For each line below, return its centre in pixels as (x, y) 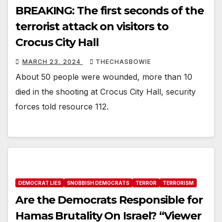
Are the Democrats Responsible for (109, 200)
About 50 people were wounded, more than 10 (104, 77)
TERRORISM (178, 183)
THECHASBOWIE (123, 61)
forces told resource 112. (62, 106)
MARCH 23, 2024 (53, 61)
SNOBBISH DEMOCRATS (98, 183)
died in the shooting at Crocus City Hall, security (106, 91)
